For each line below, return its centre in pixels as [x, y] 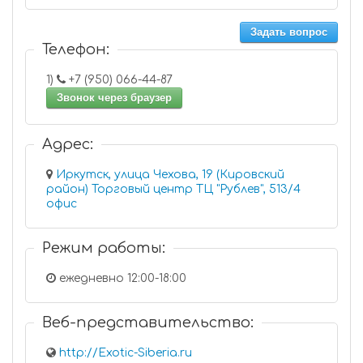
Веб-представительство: [148, 322]
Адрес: [68, 144]
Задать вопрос [289, 32]
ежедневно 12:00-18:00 [121, 278]
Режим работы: [104, 248]
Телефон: [76, 49]
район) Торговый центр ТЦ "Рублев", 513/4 [158, 189]
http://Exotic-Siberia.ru [126, 353]
